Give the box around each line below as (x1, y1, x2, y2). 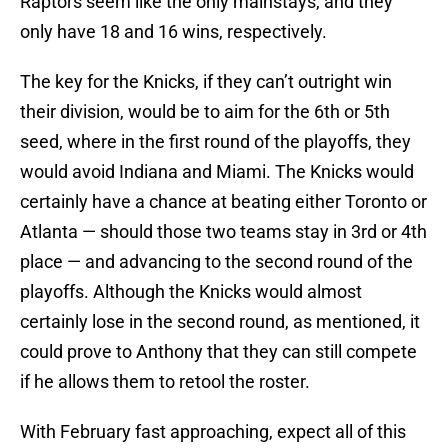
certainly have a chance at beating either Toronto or (20, 191, 427, 213)
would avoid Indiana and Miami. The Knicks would (20, 161, 414, 183)
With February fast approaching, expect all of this (20, 421, 406, 443)
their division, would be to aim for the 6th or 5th (20, 101, 390, 123)
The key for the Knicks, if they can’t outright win (20, 71, 392, 93)
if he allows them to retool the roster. (20, 371, 310, 393)
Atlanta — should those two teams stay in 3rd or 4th (20, 221, 427, 243)
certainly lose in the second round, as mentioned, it (20, 311, 420, 333)
